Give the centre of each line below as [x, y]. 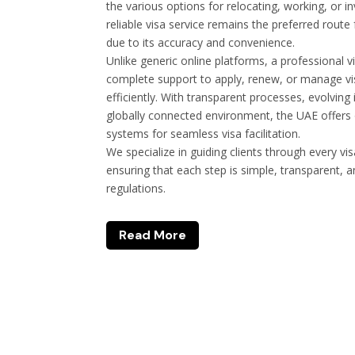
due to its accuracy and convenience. [201, 42]
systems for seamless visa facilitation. [204, 133]
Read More [153, 235]
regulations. [136, 188]
